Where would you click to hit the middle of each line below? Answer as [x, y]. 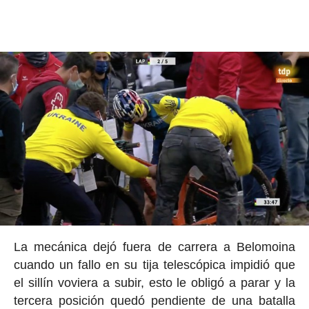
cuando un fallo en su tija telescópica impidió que [154, 265]
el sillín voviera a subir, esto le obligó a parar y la [154, 282]
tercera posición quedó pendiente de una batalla [154, 300]
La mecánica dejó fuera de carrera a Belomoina [154, 247]
